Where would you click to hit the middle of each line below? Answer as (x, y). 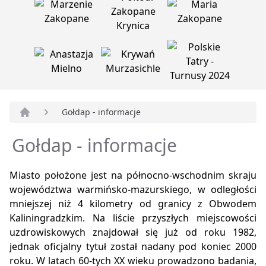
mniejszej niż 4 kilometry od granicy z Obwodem (133, 204)
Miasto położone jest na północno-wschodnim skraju (133, 175)
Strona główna (51, 125)
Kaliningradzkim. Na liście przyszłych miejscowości (133, 218)
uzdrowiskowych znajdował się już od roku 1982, (133, 232)
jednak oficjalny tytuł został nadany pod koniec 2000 (133, 247)
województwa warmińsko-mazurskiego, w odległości (133, 190)
